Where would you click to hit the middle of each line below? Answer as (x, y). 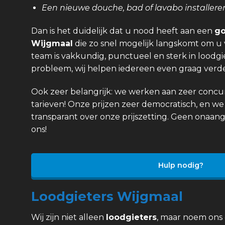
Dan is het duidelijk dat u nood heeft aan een (123, 31)
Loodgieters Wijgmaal (107, 196)
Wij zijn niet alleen (69, 217)
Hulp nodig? (181, 165)
